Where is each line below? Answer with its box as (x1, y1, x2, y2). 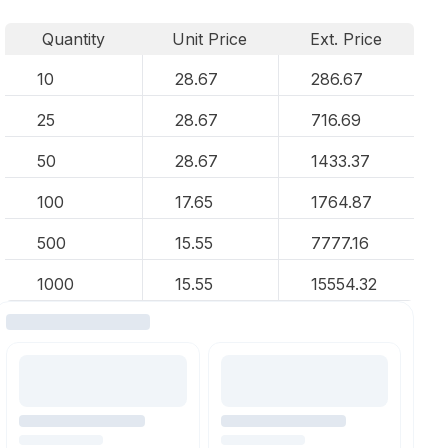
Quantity (41, 29, 105, 49)
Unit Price (172, 29, 248, 49)
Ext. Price (310, 29, 383, 49)
